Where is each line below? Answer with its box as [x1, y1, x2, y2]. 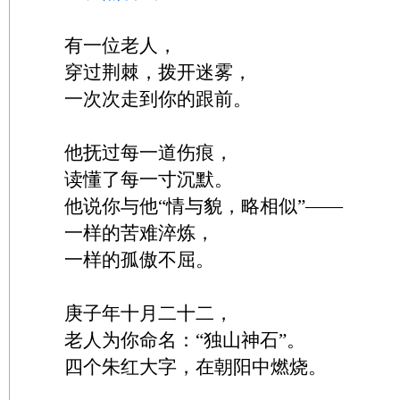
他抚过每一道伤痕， [64, 143, 233, 162]
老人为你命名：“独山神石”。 [64, 330, 305, 350]
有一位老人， [64, 36, 177, 55]
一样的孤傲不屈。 [64, 250, 214, 270]
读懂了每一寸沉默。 [64, 170, 233, 189]
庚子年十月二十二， [64, 304, 233, 323]
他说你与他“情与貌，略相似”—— [64, 196, 343, 216]
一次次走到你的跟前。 [64, 89, 252, 109]
